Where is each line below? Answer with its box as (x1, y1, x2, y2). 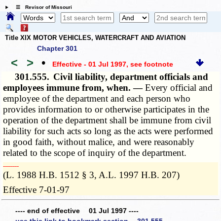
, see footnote (126, 60, 173, 68)
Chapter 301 (37, 44, 77, 53)
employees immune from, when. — (3, 82, 146, 93)
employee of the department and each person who (3, 93, 191, 104)
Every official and (145, 82, 213, 93)
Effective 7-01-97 (3, 184, 70, 195)
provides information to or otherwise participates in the (3, 104, 210, 115)
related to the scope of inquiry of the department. (3, 147, 187, 158)
